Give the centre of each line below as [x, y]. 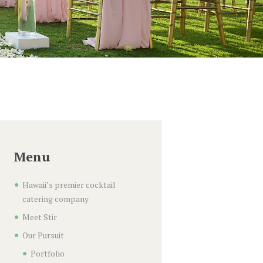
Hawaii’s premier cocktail [69, 185]
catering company [55, 199]
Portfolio [47, 254]
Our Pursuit [43, 235]
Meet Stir [39, 217]
